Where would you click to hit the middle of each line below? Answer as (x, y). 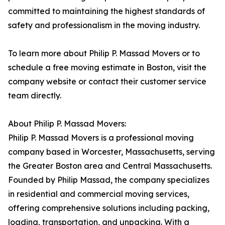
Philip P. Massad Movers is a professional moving (101, 138)
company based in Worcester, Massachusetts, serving (111, 152)
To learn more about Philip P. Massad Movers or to (104, 53)
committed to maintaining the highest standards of (106, 11)
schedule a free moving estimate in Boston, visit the (107, 68)
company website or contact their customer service (107, 82)
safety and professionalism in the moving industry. (104, 25)
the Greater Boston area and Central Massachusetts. (110, 166)
